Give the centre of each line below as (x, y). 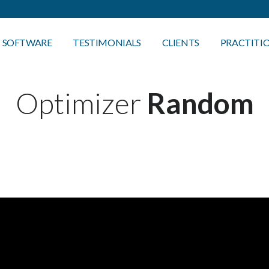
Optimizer (81, 103)
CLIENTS (180, 42)
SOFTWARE (27, 42)
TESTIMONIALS (107, 42)
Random (200, 103)
